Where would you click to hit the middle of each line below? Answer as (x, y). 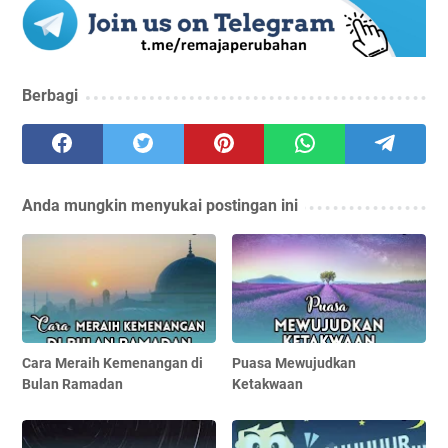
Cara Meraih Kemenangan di (112, 363)
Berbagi (50, 96)
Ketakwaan (268, 384)
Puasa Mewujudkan (294, 363)
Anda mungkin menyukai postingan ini (160, 206)
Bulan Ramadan (72, 384)
